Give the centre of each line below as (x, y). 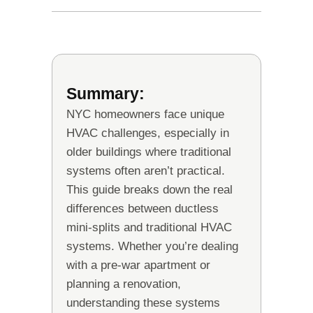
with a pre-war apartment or (138, 265)
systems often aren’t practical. (146, 171)
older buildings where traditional (149, 152)
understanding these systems (143, 303)
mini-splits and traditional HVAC (149, 228)
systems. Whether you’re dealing (152, 247)
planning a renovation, (124, 284)
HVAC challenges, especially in (148, 133)
